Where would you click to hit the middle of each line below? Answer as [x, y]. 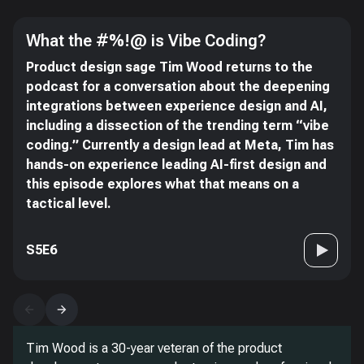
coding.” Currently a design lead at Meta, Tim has [180, 145]
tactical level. [69, 204]
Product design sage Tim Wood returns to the [169, 67]
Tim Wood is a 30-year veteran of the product [154, 348]
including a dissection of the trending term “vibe [178, 126]
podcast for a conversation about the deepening [178, 87]
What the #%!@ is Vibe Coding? [146, 41]
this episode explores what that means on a [162, 184]
